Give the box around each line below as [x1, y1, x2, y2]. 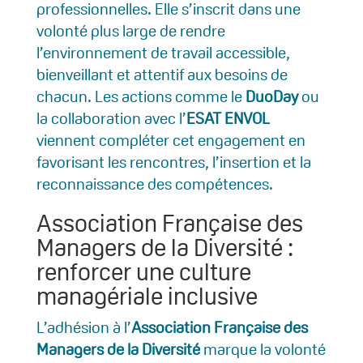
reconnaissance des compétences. [36, 173, 273, 195]
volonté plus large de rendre [36, 20, 225, 42]
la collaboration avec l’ [36, 108, 186, 130]
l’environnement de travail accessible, [36, 42, 290, 64]
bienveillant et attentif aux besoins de [36, 64, 288, 86]
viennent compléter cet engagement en [36, 130, 305, 152]
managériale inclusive [36, 280, 258, 313]
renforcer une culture [36, 256, 251, 288]
